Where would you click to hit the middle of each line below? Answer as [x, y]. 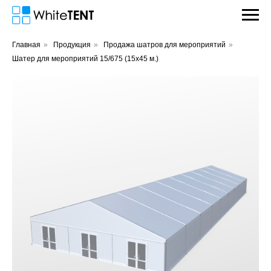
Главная [26, 45]
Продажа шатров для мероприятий [165, 45]
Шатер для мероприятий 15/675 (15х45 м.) [85, 59]
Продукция [72, 45]
